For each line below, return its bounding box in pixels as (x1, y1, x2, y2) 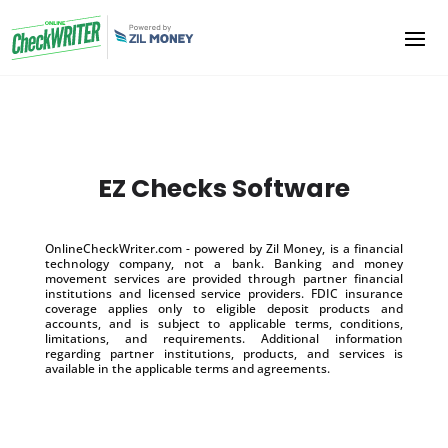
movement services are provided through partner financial (44, 269, 404, 287)
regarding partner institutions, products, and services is (44, 344, 404, 362)
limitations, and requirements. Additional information (44, 329, 404, 347)
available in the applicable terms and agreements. (44, 359, 330, 377)
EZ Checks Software (97, 170, 350, 206)
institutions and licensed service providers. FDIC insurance (44, 284, 404, 302)
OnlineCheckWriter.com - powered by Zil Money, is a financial (44, 239, 404, 257)
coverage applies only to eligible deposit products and (44, 299, 404, 317)
